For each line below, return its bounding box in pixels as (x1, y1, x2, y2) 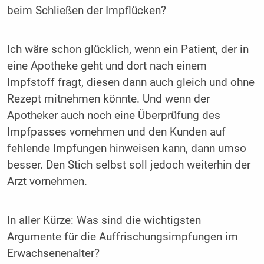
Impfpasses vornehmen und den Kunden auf (6, 125, 226, 138)
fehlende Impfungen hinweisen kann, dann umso (6, 141, 246, 155)
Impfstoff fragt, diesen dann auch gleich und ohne (6, 75, 255, 89)
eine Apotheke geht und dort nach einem (6, 59, 207, 72)
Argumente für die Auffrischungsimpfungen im (6, 230, 238, 243)
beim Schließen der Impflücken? (6, 4, 166, 18)
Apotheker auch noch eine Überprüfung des (6, 108, 220, 122)
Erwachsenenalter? (6, 246, 100, 260)
